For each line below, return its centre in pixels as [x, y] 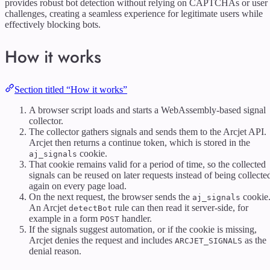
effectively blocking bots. [53, 25]
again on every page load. [78, 186]
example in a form [64, 218]
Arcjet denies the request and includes [102, 240]
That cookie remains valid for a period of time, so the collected [147, 164]
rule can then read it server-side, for [180, 207]
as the [254, 240]
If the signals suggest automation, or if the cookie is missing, [143, 229]
